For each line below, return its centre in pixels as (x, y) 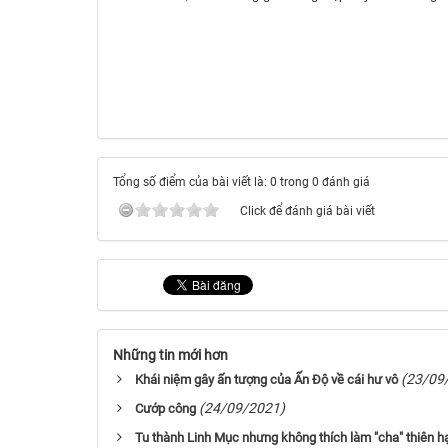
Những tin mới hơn (170, 355)
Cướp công (165, 409)
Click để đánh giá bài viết (307, 211)
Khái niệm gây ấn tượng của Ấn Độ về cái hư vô (266, 380)
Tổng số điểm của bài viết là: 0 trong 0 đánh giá (241, 182)
